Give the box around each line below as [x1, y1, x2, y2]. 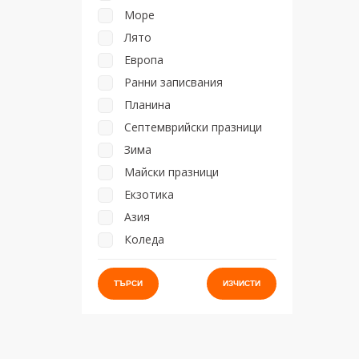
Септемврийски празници [124, 119, 262, 135]
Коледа [124, 232, 164, 247]
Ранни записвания [124, 75, 223, 90]
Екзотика [124, 187, 174, 202]
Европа [124, 52, 163, 67]
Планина [124, 97, 171, 112]
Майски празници [124, 164, 219, 179]
